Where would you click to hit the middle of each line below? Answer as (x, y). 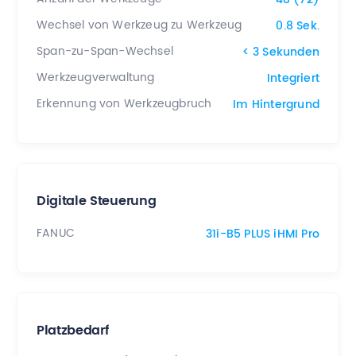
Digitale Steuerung (97, 201)
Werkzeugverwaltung (96, 78)
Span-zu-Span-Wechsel (105, 52)
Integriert (293, 78)
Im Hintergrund (276, 104)
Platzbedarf (73, 331)
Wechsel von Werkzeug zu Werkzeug (139, 25)
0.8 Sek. (298, 25)
